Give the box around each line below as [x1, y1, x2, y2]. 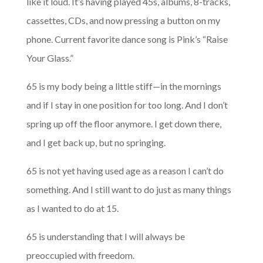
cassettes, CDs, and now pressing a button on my [26, 15, 220, 26]
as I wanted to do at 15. [26, 203, 119, 214]
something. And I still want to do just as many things [26, 184, 231, 195]
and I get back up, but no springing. [26, 137, 166, 149]
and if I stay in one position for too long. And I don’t [26, 99, 228, 111]
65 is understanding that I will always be [26, 231, 185, 242]
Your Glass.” [26, 52, 73, 64]
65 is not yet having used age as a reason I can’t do [26, 165, 224, 177]
